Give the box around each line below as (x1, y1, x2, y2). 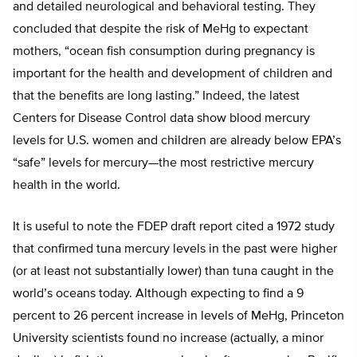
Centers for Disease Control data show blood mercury (13, 112, 310, 126)
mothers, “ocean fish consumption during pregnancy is (13, 45, 315, 59)
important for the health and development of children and (13, 68, 332, 81)
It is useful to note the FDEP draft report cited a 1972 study (13, 221, 335, 234)
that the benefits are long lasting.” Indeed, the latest (13, 90, 300, 104)
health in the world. (13, 179, 120, 193)
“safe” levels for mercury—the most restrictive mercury (13, 157, 314, 171)
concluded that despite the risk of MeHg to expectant (13, 23, 308, 37)
